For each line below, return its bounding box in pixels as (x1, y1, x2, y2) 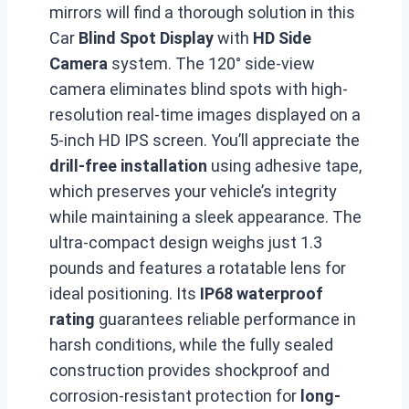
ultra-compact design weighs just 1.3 (49, 232, 322, 252)
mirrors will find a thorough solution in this (49, 2, 355, 22)
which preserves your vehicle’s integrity (49, 181, 337, 201)
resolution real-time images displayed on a (49, 104, 361, 124)
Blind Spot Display (79, 27, 214, 47)
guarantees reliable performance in (95, 309, 356, 329)
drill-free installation (49, 155, 207, 175)
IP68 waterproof (200, 283, 323, 303)
